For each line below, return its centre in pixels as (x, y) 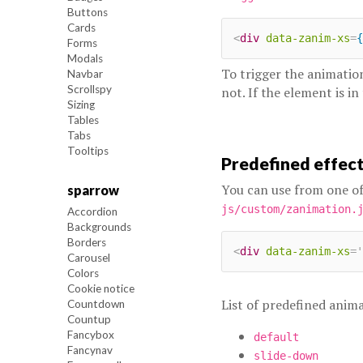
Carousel (88, 257)
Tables (83, 120)
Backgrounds (99, 226)
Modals (85, 58)
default (276, 337)
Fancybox (90, 334)
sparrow (93, 190)
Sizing (81, 105)
